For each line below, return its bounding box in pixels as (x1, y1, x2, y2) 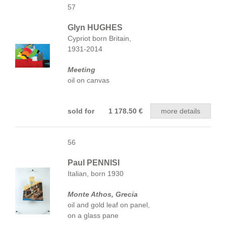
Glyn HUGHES (68, 23, 123, 32)
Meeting (68, 66, 95, 74)
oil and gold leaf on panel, (68, 201, 150, 209)
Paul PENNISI (68, 158, 120, 167)
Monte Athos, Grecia (68, 190, 138, 198)
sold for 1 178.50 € (68, 107, 143, 115)
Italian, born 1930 (68, 169, 124, 178)
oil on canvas (68, 76, 109, 84)
